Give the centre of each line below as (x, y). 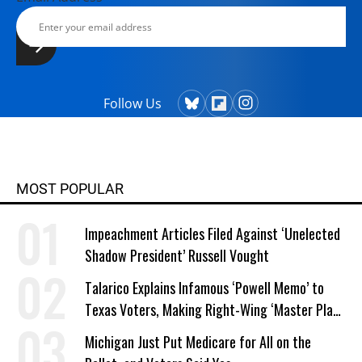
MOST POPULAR (70, 189)
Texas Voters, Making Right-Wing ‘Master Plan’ (213, 309)
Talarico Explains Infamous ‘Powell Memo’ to (204, 288)
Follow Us (133, 103)
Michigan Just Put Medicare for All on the (198, 342)
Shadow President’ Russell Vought (177, 255)
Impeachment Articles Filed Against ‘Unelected (213, 234)
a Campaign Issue (132, 331)
